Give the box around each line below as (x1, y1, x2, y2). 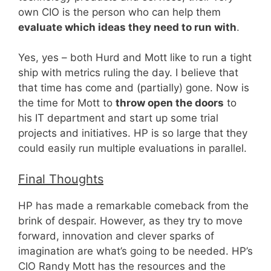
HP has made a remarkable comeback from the (18, 199, 249, 212)
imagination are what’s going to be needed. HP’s (18, 244, 253, 257)
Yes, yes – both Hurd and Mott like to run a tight (18, 51, 252, 64)
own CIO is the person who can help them (18, 5, 221, 18)
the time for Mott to (18, 97, 116, 109)
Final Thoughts (18, 171, 103, 186)
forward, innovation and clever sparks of (18, 229, 214, 242)
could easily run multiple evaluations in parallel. (18, 142, 247, 155)
